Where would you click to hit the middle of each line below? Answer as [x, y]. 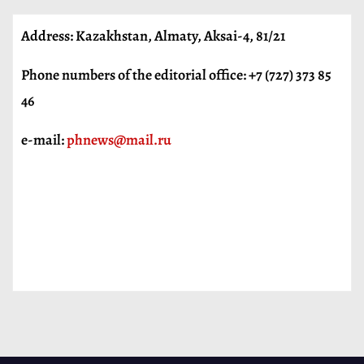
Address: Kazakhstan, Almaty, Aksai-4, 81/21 [153, 36]
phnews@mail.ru [119, 140]
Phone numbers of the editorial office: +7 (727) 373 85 [176, 75]
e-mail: [44, 140]
